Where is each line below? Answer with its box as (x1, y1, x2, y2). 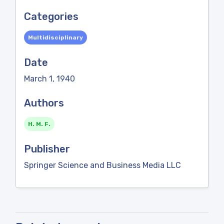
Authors (24, 97, 64, 109)
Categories (24, 10, 78, 22)
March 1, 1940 (24, 74, 75, 83)
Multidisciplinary (28, 34, 83, 41)
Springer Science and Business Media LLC (24, 160, 181, 170)
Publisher (24, 143, 70, 155)
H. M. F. (28, 120, 50, 127)
